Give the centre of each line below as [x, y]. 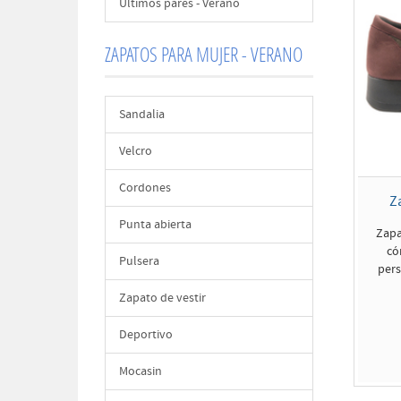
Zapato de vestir [162, 298]
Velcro [136, 151]
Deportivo [146, 335]
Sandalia [142, 115]
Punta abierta [155, 225]
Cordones [145, 188]
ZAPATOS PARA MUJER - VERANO [204, 54]
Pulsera [139, 261]
